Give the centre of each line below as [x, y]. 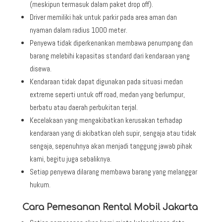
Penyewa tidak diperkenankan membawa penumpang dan [111, 43]
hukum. [40, 184]
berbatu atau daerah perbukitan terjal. [83, 107]
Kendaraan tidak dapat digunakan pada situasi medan [106, 81]
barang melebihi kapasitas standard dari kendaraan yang [110, 55]
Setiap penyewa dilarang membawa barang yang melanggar [113, 171]
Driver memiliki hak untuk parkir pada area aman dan [103, 17]
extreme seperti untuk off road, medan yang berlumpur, [107, 94]
